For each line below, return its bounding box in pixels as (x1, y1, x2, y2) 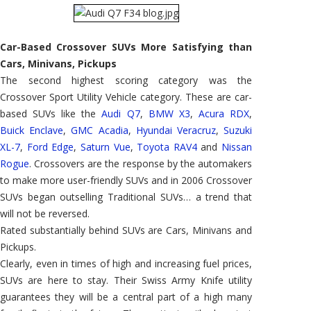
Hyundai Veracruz (135, 123, 216, 137)
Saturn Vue (80, 140, 131, 153)
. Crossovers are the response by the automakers (29, 156, 252, 170)
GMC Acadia (71, 123, 128, 137)
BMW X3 (148, 106, 190, 120)
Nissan (221, 140, 252, 153)
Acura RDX (198, 106, 250, 120)
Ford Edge (26, 140, 74, 153)
